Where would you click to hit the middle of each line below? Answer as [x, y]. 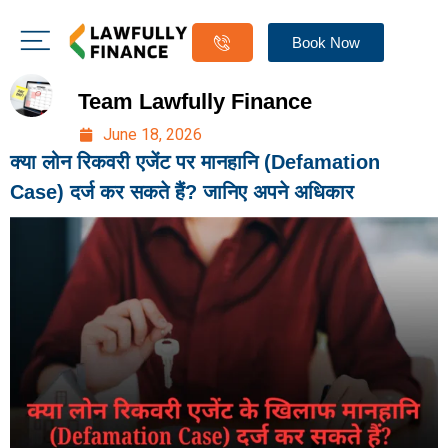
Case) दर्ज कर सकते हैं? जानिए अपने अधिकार [182, 192]
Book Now [325, 42]
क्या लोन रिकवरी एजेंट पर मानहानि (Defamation [195, 162]
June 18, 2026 [152, 135]
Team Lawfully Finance [195, 102]
